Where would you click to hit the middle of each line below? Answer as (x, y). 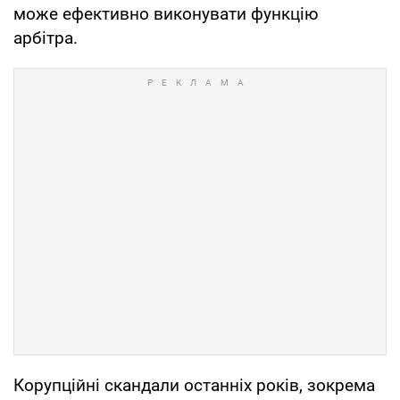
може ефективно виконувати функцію (166, 13)
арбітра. (46, 37)
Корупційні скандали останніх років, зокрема (194, 385)
